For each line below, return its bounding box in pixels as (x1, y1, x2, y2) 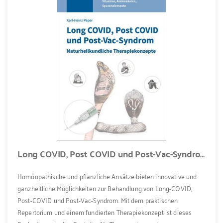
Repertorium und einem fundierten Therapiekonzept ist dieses (17, 206, 192, 219)
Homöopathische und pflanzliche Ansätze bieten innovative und (17, 170, 197, 183)
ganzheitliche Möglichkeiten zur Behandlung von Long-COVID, (17, 182, 193, 195)
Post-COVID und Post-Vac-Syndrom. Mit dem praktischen (17, 194, 178, 207)
